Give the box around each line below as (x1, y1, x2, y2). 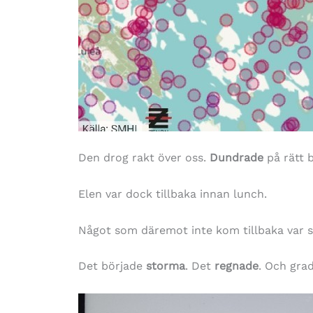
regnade (214, 259, 259, 273)
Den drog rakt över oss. (78, 151, 210, 165)
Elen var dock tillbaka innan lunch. (78, 187, 267, 201)
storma (146, 259, 185, 273)
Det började (78, 259, 146, 273)
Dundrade (210, 151, 263, 165)
